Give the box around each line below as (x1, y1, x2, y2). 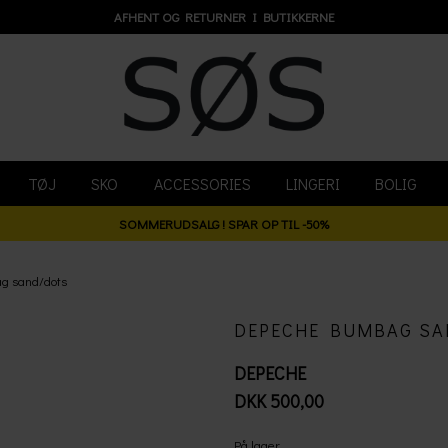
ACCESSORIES (153, 173, 251, 194)
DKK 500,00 (234, 389, 324, 413)
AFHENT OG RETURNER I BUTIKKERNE (114, 8, 334, 25)
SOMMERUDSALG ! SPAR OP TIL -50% (119, 215, 329, 232)
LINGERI (285, 173, 340, 194)
